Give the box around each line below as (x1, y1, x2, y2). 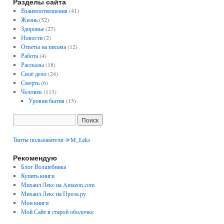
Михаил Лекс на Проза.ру (20, 189, 86, 197)
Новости (20, 33, 42, 41)
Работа (20, 51, 38, 59)
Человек (20, 87, 42, 95)
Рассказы (20, 60, 44, 68)
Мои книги (20, 198, 48, 206)
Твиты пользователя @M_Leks (13, 135, 90, 143)
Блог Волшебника (20, 162, 66, 170)
